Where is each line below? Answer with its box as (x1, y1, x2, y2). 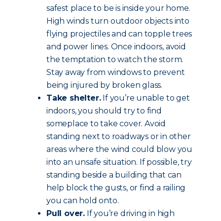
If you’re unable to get (101, 93, 190, 103)
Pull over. (46, 209, 85, 218)
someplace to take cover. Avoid (46, 119, 166, 128)
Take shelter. (46, 93, 101, 103)
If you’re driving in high (85, 209, 175, 218)
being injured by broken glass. (46, 80, 163, 90)
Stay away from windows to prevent (46, 68, 185, 77)
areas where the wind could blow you (46, 145, 192, 154)
